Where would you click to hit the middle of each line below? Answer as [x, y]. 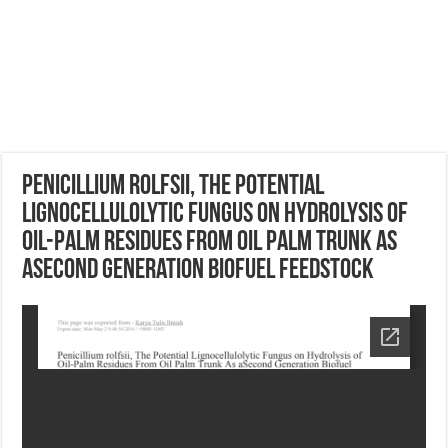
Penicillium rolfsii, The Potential [173, 187]
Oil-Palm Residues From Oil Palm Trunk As [210, 243]
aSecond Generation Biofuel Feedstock [198, 271]
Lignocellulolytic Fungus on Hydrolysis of [215, 215]
